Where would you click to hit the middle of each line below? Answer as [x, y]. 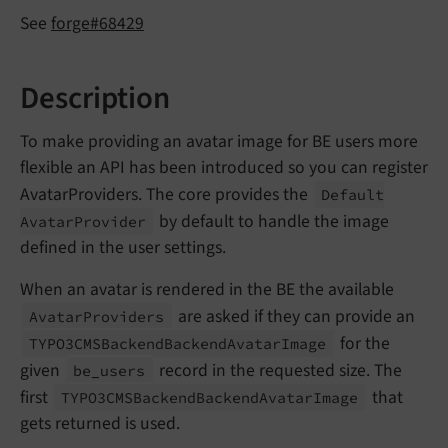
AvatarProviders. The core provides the [166, 194]
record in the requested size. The [278, 370]
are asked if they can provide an [294, 316]
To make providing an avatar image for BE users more [219, 141]
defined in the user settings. [123, 247]
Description [95, 97]
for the [362, 343]
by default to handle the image [272, 221]
